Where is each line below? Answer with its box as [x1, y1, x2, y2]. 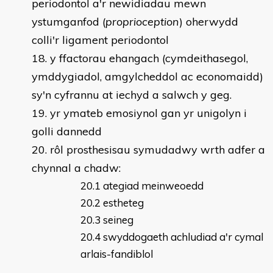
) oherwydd [179, 15, 238, 29]
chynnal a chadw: [32, 161, 121, 175]
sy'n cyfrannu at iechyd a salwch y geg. [32, 88, 235, 102]
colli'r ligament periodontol [32, 33, 169, 47]
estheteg [103, 196, 144, 209]
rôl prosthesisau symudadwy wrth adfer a [50, 143, 265, 157]
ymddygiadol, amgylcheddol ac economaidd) [32, 69, 263, 83]
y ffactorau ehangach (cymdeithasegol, [50, 51, 248, 65]
